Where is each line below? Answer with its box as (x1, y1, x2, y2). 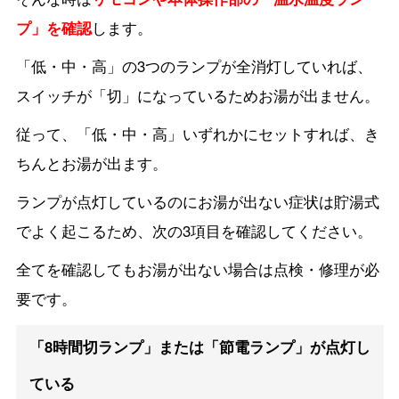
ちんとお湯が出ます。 (15, 152, 167, 175)
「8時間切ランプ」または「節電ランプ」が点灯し (28, 335, 370, 357)
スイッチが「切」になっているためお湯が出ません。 (15, 85, 379, 107)
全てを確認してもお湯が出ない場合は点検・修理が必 (15, 258, 379, 281)
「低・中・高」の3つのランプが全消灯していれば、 (15, 55, 372, 77)
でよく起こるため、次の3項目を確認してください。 (15, 220, 372, 242)
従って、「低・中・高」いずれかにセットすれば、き (15, 123, 379, 145)
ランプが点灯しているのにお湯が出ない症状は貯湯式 (15, 191, 379, 213)
